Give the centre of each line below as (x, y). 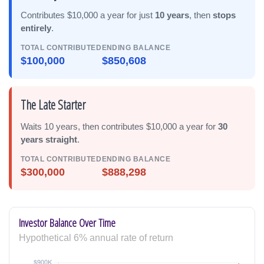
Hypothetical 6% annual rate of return (96, 237)
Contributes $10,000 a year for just (88, 15)
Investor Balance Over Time (67, 222)
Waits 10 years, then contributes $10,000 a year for (119, 126)
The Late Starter (53, 104)
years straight (49, 139)
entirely (36, 28)
